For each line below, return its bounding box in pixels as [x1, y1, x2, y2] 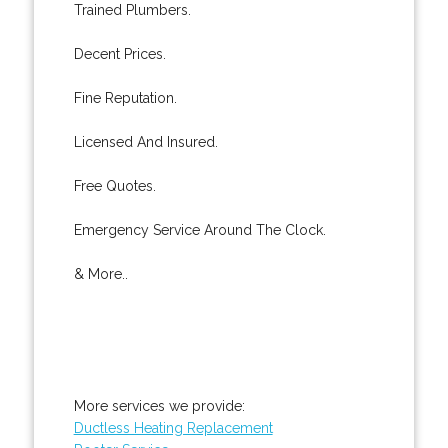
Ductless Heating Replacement [73, 419, 273, 436]
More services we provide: [73, 397, 245, 414]
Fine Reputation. [73, 89, 177, 106]
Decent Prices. [73, 45, 166, 62]
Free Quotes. [73, 177, 156, 194]
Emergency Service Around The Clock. [73, 221, 326, 238]
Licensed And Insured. [73, 133, 218, 150]
